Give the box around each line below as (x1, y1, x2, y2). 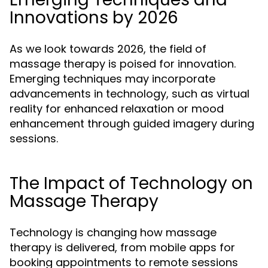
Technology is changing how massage (10, 225, 217, 240)
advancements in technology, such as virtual (10, 86, 249, 101)
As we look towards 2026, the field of (10, 41, 206, 56)
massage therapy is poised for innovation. (10, 56, 236, 71)
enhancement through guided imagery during (10, 116, 254, 131)
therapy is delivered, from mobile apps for (10, 240, 235, 255)
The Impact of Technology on (10, 172, 253, 195)
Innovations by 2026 (10, 6, 178, 29)
